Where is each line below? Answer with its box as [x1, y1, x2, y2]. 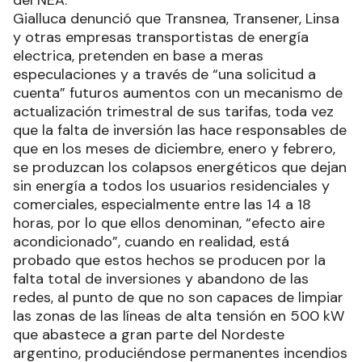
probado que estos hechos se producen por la [13, 250, 326, 271]
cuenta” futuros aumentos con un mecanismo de [13, 83, 343, 103]
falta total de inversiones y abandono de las [13, 269, 309, 289]
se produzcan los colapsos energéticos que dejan [13, 158, 347, 178]
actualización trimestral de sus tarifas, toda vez [13, 102, 334, 122]
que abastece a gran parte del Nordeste [13, 325, 284, 345]
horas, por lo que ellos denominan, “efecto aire [13, 213, 325, 234]
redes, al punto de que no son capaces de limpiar [13, 288, 343, 308]
